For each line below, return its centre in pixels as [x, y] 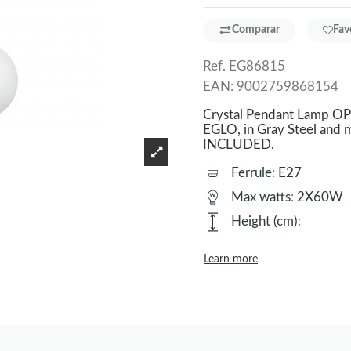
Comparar [256, 30]
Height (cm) [264, 221]
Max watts [261, 197]
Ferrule [251, 172]
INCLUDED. [239, 144]
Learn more [231, 259]
